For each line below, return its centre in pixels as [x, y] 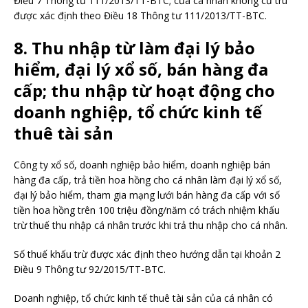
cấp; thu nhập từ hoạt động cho [144, 90]
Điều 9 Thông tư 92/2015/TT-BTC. [90, 269]
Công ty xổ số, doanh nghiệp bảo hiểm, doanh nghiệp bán [142, 165]
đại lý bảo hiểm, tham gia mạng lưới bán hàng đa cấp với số [147, 195]
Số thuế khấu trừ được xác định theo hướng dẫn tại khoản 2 [147, 254]
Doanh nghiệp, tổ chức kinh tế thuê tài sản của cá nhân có [143, 298]
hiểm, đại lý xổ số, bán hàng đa [141, 69]
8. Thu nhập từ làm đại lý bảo [134, 48]
